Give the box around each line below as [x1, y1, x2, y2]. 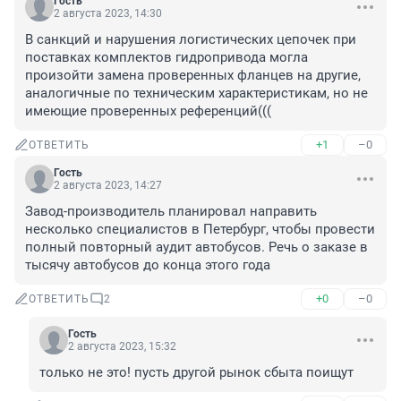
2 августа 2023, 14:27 [54, 179, 162, 192]
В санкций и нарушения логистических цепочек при [25, 31, 356, 48]
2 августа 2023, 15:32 [68, 340, 176, 354]
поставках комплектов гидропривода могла [25, 49, 308, 66]
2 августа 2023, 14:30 [54, 7, 162, 21]
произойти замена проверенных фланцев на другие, [25, 67, 361, 84]
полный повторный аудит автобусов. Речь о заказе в [25, 239, 368, 256]
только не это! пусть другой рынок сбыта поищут [39, 364, 354, 381]
